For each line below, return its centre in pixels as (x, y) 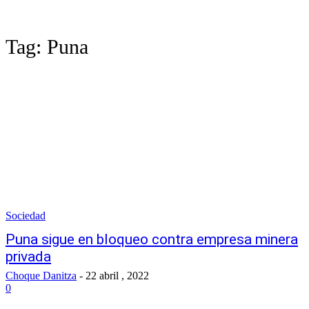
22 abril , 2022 (117, 276)
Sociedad (26, 216)
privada (28, 257)
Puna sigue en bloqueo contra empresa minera (152, 239)
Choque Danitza (41, 276)
